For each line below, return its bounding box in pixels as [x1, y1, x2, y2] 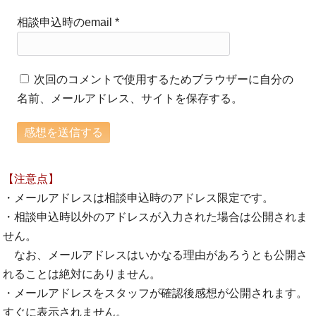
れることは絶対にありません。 [3, 267, 162, 280]
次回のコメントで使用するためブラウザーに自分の [34, 73, 294, 85]
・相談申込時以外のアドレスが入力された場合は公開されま [3, 210, 308, 223]
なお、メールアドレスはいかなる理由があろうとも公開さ [3, 248, 308, 261]
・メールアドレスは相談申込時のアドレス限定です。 [3, 191, 274, 204]
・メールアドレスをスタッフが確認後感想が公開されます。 [3, 286, 308, 299]
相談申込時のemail [17, 16, 116, 28]
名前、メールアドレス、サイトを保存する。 [17, 92, 243, 104]
